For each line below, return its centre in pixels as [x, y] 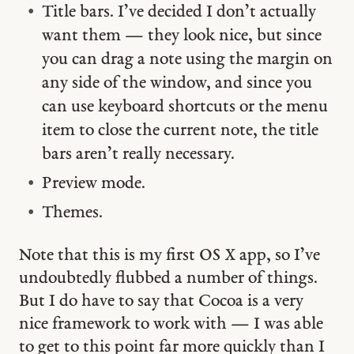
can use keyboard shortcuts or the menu [185, 107]
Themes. [72, 213]
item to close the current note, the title [180, 131]
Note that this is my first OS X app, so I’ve [169, 255]
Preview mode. [93, 184]
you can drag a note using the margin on [187, 60]
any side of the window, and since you [177, 84]
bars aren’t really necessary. [138, 155]
